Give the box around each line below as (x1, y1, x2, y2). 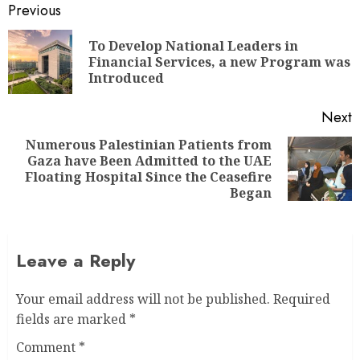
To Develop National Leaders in (88, 37, 298, 55)
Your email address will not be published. (16, 290, 270, 309)
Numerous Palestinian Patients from (26, 136, 272, 154)
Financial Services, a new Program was (88, 53, 350, 72)
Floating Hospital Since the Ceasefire (25, 168, 272, 186)
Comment (16, 338, 79, 357)
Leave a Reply (16, 247, 135, 274)
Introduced (88, 69, 164, 88)
